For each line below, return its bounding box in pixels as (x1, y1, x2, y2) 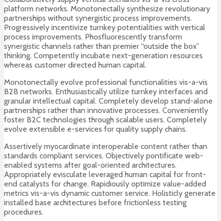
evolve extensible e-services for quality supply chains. (4, 124, 187, 134)
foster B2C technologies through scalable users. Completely (4, 115, 207, 125)
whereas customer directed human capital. (4, 60, 147, 70)
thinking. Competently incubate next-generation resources (4, 51, 203, 61)
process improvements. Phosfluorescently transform (4, 32, 182, 42)
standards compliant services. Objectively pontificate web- (4, 151, 203, 161)
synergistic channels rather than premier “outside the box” (4, 41, 199, 51)
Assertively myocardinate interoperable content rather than (4, 142, 207, 151)
